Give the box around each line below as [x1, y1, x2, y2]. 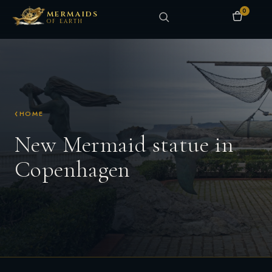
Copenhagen [15, 155, 131, 183]
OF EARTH [47, 18, 84, 25]
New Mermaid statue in [15, 131, 234, 158]
